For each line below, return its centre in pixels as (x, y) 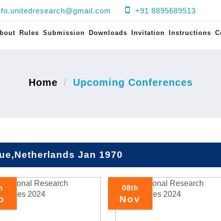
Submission (64, 33)
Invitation (148, 33)
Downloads (108, 33)
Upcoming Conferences (133, 82)
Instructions (190, 33)
